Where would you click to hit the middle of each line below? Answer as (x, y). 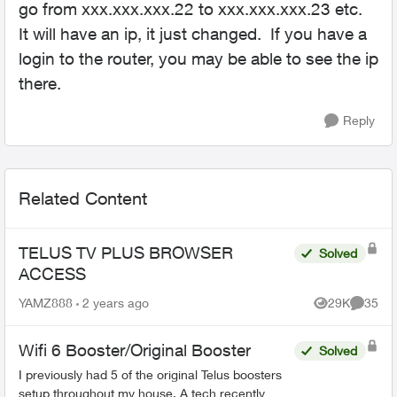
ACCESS (52, 274)
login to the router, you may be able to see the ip (198, 58)
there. (40, 83)
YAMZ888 (46, 303)
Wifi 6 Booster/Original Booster (135, 350)
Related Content (83, 198)
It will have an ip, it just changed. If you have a (193, 34)
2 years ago (116, 303)
